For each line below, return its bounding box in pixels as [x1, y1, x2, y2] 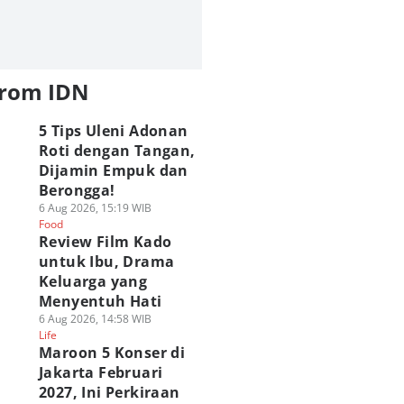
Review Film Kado [38, 232, 172, 252]
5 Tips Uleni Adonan [38, 121, 188, 141]
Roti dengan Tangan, [38, 141, 196, 161]
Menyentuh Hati [38, 291, 162, 311]
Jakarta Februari [38, 363, 163, 382]
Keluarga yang [38, 271, 148, 291]
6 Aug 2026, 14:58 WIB [38, 311, 151, 326]
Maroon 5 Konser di [38, 343, 186, 363]
